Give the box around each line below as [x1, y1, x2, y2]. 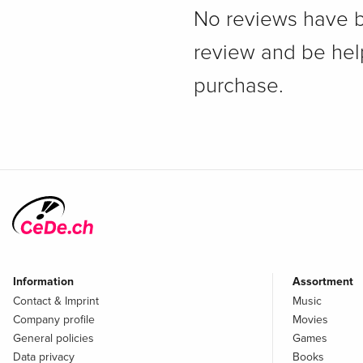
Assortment [293, 275, 353, 289]
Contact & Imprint [13, 294, 99, 309]
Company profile [13, 313, 95, 327]
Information [13, 275, 74, 289]
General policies [13, 331, 94, 346]
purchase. [193, 75, 284, 97]
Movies [293, 313, 328, 327]
